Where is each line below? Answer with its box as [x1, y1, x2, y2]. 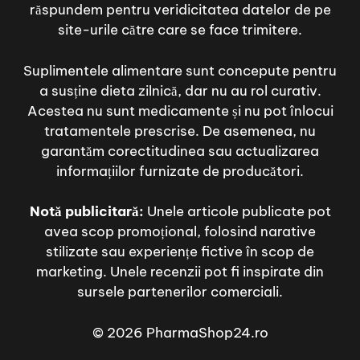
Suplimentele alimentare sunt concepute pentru [23, 61, 337, 80]
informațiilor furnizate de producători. [56, 162, 304, 180]
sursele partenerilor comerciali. [77, 283, 283, 301]
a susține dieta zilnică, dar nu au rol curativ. [39, 81, 321, 100]
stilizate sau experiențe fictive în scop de [46, 243, 314, 261]
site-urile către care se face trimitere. [58, 21, 302, 39]
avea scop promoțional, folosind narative [44, 223, 316, 241]
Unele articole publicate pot [143, 202, 331, 221]
